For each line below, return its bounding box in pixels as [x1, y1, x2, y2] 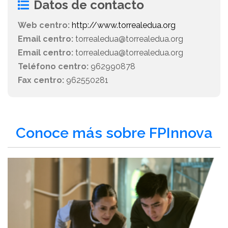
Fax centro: [18, 75, 64, 85]
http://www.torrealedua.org [72, 20, 176, 31]
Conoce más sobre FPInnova [15, 124, 213, 142]
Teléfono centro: [18, 62, 89, 72]
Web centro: [18, 20, 70, 31]
